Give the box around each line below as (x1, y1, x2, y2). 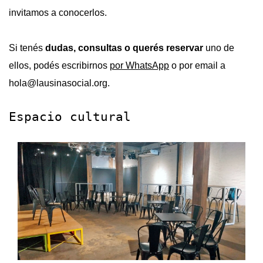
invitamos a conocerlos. (9, 8, 107, 18)
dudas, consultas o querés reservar (45, 43, 203, 53)
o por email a (169, 60, 225, 70)
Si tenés (9, 43, 45, 53)
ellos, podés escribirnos (9, 60, 110, 70)
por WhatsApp (110, 60, 169, 70)
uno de (203, 43, 234, 53)
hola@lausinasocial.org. (9, 78, 110, 88)
